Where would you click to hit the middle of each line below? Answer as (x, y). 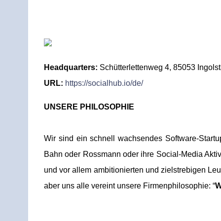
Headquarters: (71, 67)
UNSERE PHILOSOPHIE (89, 107)
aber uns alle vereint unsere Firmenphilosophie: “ (129, 186)
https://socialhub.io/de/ (104, 83)
